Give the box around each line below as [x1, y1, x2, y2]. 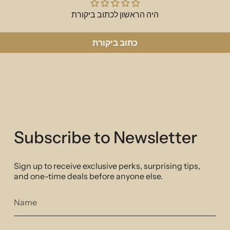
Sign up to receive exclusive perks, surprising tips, [14, 161, 201, 171]
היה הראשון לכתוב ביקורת [71, 9, 159, 20]
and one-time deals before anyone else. [14, 171, 163, 181]
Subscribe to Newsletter [14, 127, 198, 147]
